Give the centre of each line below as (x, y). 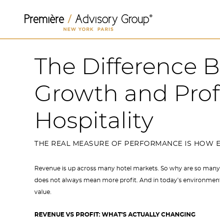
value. (43, 192)
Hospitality (94, 121)
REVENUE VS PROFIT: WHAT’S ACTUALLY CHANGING (115, 215)
